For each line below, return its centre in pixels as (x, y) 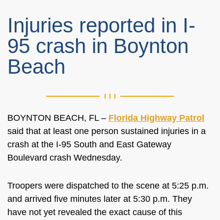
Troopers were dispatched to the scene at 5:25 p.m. (108, 186)
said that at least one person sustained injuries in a (107, 131)
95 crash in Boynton (98, 46)
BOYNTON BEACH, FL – (58, 118)
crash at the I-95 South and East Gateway (89, 144)
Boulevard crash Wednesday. (66, 158)
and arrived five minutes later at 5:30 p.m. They (100, 199)
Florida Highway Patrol (156, 118)
